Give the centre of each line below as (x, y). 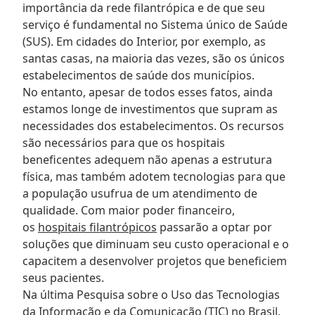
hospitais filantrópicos (97, 227)
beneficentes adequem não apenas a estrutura (147, 159)
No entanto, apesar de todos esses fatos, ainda (148, 92)
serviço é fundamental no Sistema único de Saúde (155, 24)
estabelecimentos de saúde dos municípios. (139, 75)
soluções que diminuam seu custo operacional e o (156, 244)
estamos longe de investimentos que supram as (150, 109)
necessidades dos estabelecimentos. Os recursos (153, 126)
